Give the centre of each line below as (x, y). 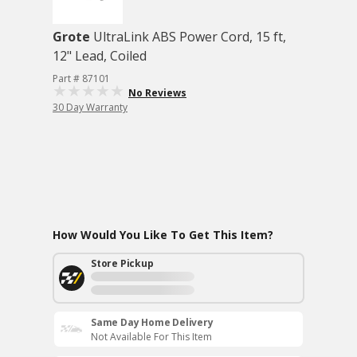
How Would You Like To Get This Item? (163, 235)
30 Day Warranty (90, 107)
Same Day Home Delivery (152, 322)
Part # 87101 (81, 78)
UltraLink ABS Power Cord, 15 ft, (190, 37)
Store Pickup (122, 263)
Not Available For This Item (151, 337)
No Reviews (157, 93)
